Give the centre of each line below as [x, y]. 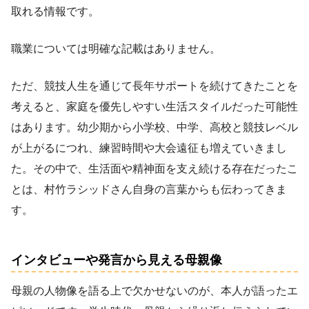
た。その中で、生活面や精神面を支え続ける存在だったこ [154, 169]
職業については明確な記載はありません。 [116, 49]
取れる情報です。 [55, 12]
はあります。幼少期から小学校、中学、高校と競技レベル [154, 128]
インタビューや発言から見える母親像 [117, 260]
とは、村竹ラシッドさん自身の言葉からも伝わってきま [149, 190]
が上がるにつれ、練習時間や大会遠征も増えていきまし [149, 148]
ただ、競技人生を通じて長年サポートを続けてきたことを [154, 86]
